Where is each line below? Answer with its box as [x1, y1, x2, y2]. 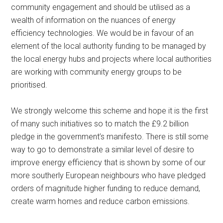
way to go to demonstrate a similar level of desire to [11, 145, 195, 154]
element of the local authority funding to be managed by [11, 41, 207, 51]
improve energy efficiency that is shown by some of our [11, 158, 206, 167]
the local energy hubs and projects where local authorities [11, 54, 212, 64]
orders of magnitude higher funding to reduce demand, [11, 184, 201, 193]
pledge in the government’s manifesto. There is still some [11, 132, 209, 141]
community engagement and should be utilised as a [11, 2, 191, 12]
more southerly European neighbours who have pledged [11, 171, 206, 180]
